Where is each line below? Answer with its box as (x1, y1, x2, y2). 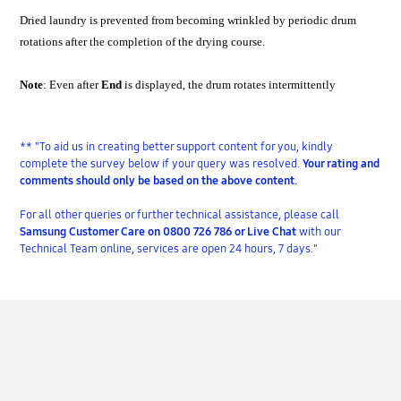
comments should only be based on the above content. (20, 174, 298, 189)
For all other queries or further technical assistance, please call (20, 208, 340, 223)
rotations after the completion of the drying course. (20, 35, 266, 49)
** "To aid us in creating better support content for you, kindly (20, 140, 334, 155)
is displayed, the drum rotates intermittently (124, 78, 337, 92)
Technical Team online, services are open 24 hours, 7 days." (20, 242, 319, 257)
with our (299, 225, 341, 240)
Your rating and (303, 157, 380, 172)
